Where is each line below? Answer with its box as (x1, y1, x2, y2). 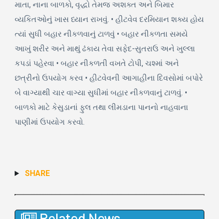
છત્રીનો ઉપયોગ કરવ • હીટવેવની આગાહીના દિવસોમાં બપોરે (15, 73, 203, 83)
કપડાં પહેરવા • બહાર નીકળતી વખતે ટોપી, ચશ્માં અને (15, 59, 179, 68)
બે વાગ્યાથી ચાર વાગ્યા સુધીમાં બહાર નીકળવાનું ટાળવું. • (15, 88, 187, 98)
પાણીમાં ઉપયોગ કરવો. (15, 117, 85, 127)
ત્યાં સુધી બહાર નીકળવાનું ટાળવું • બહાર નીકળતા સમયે (15, 29, 188, 39)
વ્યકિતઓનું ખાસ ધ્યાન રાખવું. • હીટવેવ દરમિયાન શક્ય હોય (15, 15, 204, 24)
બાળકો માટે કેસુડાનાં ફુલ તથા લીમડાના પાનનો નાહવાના (15, 103, 188, 112)
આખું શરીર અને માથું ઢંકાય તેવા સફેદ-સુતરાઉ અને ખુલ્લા (15, 44, 195, 54)
